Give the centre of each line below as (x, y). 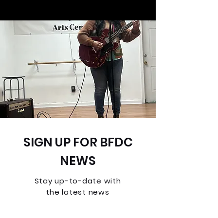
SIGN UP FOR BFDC (78, 142)
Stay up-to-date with (78, 181)
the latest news (78, 192)
